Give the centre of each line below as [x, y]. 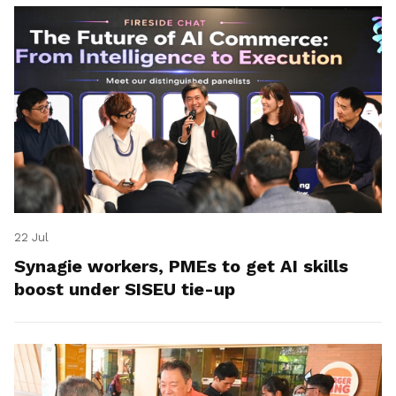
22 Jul [31, 237]
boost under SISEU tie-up [125, 289]
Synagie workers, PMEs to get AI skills [181, 266]
